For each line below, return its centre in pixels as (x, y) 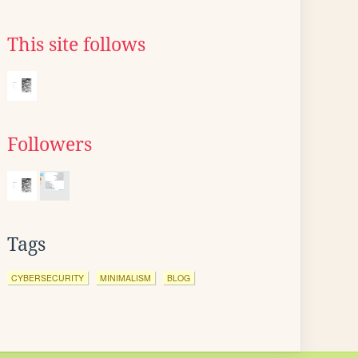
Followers (50, 145)
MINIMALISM (125, 278)
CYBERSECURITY (48, 278)
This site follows (76, 45)
